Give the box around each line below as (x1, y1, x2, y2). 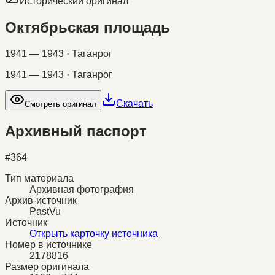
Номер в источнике (5, 239, 92, 250)
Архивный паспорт (5, 122, 147, 139)
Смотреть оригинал (25, 99, 96, 109)
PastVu (29, 206, 61, 217)
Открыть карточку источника (29, 228, 158, 239)
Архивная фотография (29, 184, 134, 195)
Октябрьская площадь (5, 18, 170, 36)
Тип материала (5, 172, 74, 184)
